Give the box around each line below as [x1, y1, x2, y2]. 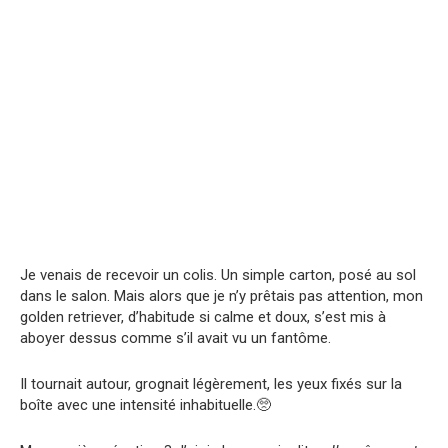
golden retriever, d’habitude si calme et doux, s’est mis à [20, 308, 386, 326]
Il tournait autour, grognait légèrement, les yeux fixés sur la [20, 375, 402, 393]
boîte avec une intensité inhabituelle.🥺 [20, 396, 271, 414]
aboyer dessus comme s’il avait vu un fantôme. [20, 329, 331, 347]
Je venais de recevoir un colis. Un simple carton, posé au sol [20, 266, 416, 284]
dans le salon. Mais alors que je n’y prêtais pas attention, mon [20, 287, 423, 305]
